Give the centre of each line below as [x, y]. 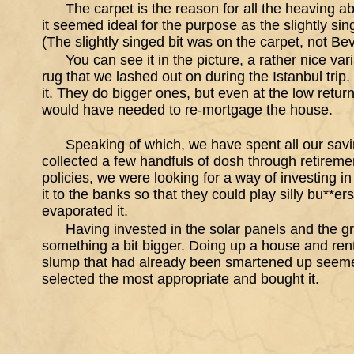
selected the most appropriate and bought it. [181, 279]
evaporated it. [85, 211]
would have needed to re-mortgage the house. [187, 110]
